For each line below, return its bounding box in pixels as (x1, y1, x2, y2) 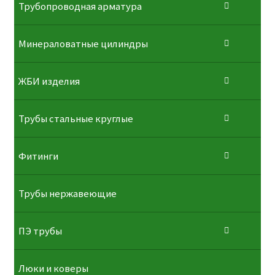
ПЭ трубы (18, 224, 62, 238)
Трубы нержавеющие (18, 187, 117, 201)
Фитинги (18, 149, 58, 163)
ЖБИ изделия (18, 74, 80, 88)
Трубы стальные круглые (18, 112, 133, 126)
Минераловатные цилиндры (18, 37, 148, 51)
